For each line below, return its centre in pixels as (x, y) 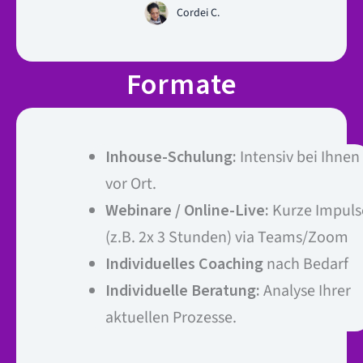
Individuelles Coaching (184, 264)
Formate (181, 85)
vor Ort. (131, 184)
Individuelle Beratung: (183, 290)
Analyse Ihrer (305, 290)
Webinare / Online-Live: (187, 210)
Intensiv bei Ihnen (298, 157)
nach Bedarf (306, 264)
